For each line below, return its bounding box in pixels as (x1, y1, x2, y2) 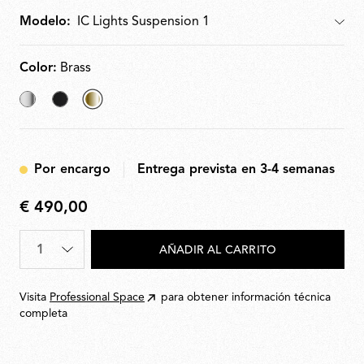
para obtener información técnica (161, 292, 331, 304)
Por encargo (34, 163, 110, 176)
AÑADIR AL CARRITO (158, 244, 277, 256)
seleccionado (92, 110, 170, 123)
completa (19, 308, 67, 320)
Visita (19, 292, 50, 304)
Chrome (27, 110, 75, 123)
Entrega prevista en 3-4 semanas (136, 163, 335, 176)
